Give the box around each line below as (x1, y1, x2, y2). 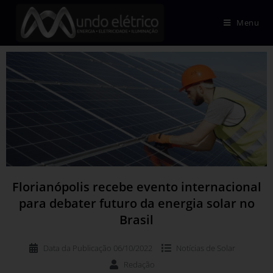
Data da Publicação (43, 242, 112, 253)
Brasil (119, 211, 154, 228)
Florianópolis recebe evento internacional (12, 178, 261, 195)
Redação (124, 258, 155, 270)
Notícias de (176, 242, 217, 253)
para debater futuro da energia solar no (18, 194, 255, 211)
